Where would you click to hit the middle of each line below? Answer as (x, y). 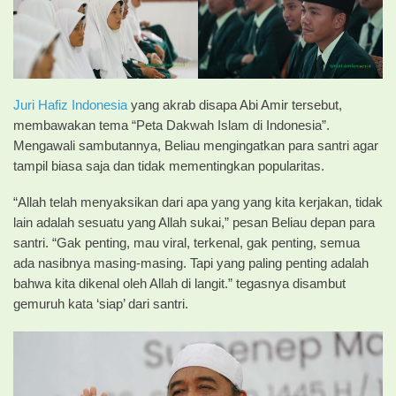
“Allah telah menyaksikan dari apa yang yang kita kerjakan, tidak (198, 203)
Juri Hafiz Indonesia (70, 105)
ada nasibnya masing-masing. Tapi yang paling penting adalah (191, 264)
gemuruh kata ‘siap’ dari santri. (101, 305)
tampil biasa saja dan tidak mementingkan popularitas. (169, 166)
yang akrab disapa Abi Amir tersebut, (235, 105)
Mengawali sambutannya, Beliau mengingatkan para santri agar (196, 145)
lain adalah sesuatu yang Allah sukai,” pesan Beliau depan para (194, 223)
